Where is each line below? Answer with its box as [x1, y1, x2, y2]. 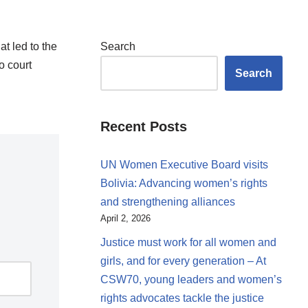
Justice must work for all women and [100, 236, 276, 248]
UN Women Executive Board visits [100, 159, 268, 170]
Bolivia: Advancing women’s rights [100, 177, 267, 189]
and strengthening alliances [100, 196, 235, 208]
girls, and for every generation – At [100, 255, 266, 267]
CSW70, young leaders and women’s [100, 274, 282, 285]
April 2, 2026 [100, 213, 151, 223]
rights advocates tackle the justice [100, 292, 264, 304]
